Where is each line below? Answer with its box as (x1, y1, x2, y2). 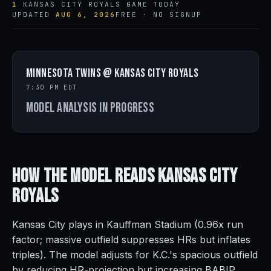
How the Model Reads (12, 165, 158, 188)
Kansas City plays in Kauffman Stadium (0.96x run (12, 218, 243, 230)
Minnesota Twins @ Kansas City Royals (26, 66, 199, 80)
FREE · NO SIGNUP (115, 10, 203, 19)
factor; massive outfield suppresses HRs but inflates (12, 233, 250, 246)
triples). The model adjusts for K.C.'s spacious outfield (12, 249, 258, 261)
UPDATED (12, 10, 56, 19)
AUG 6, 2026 (55, 10, 116, 19)
